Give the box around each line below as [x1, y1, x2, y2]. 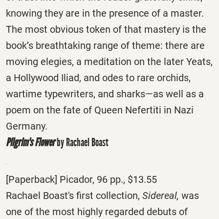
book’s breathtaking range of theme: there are [6, 39, 205, 51]
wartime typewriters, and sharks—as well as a [6, 88, 204, 100]
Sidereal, [142, 190, 181, 202]
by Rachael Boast [55, 135, 109, 149]
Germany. [6, 120, 47, 132]
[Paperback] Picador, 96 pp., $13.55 [6, 174, 157, 186]
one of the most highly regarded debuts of [6, 206, 188, 218]
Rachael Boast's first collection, [6, 190, 142, 202]
